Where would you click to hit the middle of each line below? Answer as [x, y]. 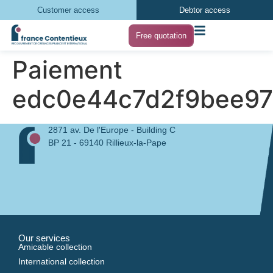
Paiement [67, 70]
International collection [62, 261]
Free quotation [161, 35]
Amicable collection [55, 247]
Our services [44, 238]
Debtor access [205, 10]
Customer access [68, 10]
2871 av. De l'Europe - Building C [112, 130]
